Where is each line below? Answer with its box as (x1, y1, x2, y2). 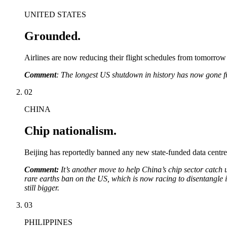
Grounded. (24, 29, 81, 43)
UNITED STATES (24, 10, 86, 19)
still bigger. (24, 183, 59, 192)
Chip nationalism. (24, 124, 117, 137)
